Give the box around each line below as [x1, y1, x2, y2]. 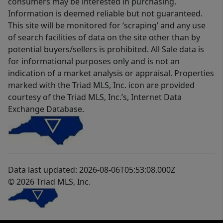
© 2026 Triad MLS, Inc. [8, 176, 91, 188]
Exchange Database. [8, 104, 84, 115]
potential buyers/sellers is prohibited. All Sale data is [8, 44, 204, 55]
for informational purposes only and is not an [8, 56, 180, 67]
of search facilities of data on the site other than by [8, 32, 200, 43]
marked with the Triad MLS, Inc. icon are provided [8, 80, 195, 91]
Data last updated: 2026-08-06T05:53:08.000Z [8, 164, 175, 176]
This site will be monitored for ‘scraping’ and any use [8, 20, 206, 31]
